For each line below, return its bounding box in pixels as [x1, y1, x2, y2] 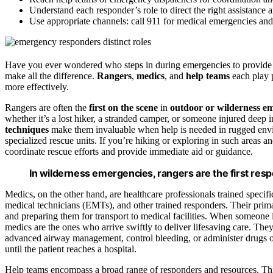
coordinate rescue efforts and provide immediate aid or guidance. [5, 146, 253, 157]
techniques [5, 124, 49, 135]
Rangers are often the [5, 102, 89, 113]
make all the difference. [5, 71, 97, 82]
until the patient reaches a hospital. [5, 244, 136, 255]
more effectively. [5, 82, 69, 93]
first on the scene [89, 102, 158, 113]
